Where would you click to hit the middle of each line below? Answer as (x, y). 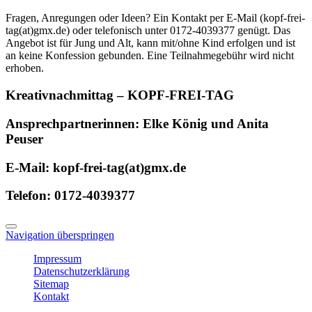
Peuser (24, 139)
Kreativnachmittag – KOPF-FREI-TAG (120, 95)
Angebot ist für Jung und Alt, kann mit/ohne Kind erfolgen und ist (150, 43)
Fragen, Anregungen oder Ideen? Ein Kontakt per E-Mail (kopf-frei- (155, 18)
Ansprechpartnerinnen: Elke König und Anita (137, 123)
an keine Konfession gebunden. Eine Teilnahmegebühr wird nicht (150, 56)
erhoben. (25, 68)
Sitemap (51, 283)
